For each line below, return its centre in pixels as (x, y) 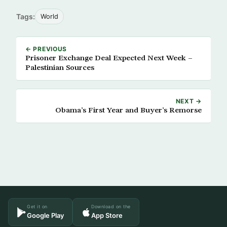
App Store (107, 215)
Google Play (45, 215)
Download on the (111, 206)
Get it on (37, 206)
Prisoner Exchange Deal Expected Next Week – (109, 58)
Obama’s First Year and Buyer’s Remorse (128, 110)
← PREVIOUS (46, 49)
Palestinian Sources (60, 68)
